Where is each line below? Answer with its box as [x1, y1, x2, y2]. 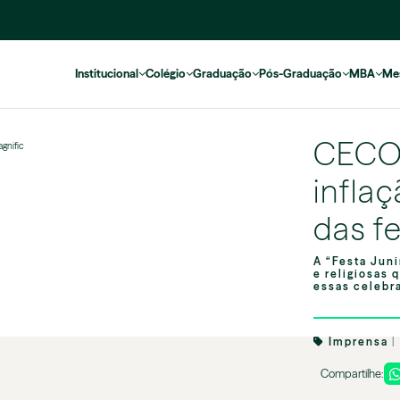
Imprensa [325, 335, 392, 349]
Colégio [146, 67, 186, 81]
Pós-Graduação [259, 67, 342, 81]
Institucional [75, 67, 138, 81]
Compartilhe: [321, 367, 384, 381]
